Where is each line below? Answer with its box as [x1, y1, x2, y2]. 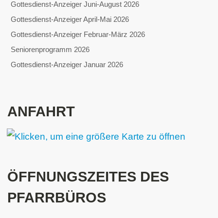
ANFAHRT [7, 104, 75, 120]
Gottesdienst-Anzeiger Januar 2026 [11, 60, 124, 69]
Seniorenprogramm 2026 [11, 45, 90, 54]
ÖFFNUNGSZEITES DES [7, 169, 169, 185]
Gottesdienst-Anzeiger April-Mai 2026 [11, 15, 129, 24]
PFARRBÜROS [7, 190, 107, 206]
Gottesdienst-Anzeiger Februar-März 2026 [11, 30, 145, 39]
